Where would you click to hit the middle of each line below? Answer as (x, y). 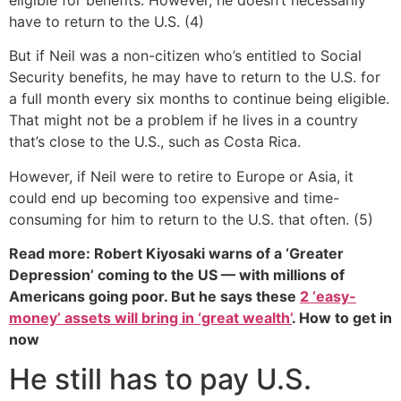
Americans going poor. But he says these (154, 297)
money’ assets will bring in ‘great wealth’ (150, 318)
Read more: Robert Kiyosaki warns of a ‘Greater (176, 254)
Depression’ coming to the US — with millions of (177, 275)
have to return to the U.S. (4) (107, 21)
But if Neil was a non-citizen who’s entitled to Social (185, 56)
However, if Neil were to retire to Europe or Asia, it (181, 176)
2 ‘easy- (328, 297)
